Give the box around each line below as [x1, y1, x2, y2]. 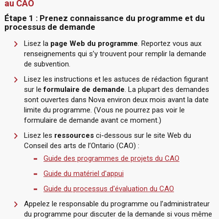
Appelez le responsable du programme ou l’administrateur [23, 199, 210, 208]
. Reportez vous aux [137, 39, 201, 48]
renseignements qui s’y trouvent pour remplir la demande [23, 49, 206, 58]
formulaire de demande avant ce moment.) [23, 116, 161, 125]
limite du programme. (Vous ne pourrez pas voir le [23, 106, 185, 114]
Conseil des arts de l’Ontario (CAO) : [23, 141, 139, 150]
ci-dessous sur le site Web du [93, 131, 191, 140]
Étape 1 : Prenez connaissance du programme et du [4, 13, 205, 23]
